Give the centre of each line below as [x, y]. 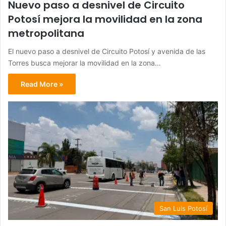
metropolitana [46, 33]
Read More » [42, 84]
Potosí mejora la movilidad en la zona [105, 19]
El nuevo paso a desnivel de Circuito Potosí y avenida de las [107, 51]
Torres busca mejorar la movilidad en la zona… [84, 63]
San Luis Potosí [183, 208]
